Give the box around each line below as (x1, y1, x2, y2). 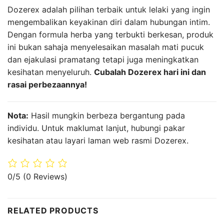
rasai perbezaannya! (7, 79, 87, 90)
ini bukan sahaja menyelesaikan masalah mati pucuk (7, 42, 204, 52)
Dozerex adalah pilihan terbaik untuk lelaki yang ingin (7, 4, 210, 15)
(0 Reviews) (23, 171, 67, 181)
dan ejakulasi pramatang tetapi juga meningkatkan (7, 54, 198, 65)
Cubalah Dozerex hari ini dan (94, 67, 206, 77)
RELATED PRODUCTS (7, 205, 98, 215)
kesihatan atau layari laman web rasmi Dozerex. (7, 135, 188, 146)
